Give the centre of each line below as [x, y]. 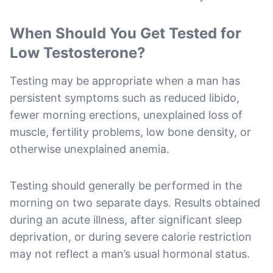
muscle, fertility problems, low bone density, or [130, 132]
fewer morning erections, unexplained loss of [126, 115]
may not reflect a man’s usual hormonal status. [130, 253]
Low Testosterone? [78, 52]
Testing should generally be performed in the [126, 185]
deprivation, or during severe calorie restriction [131, 236]
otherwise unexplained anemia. [90, 149]
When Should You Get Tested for [126, 33]
